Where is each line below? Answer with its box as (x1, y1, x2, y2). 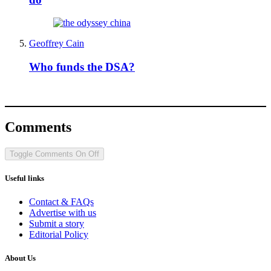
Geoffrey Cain (29, 38, 84, 49)
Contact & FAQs (29, 196, 94, 207)
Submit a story (29, 218, 84, 229)
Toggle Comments (10, 149, 73, 158)
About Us (5, 253, 36, 263)
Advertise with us (29, 207, 96, 218)
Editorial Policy (29, 229, 88, 240)
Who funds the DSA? (29, 60, 135, 73)
